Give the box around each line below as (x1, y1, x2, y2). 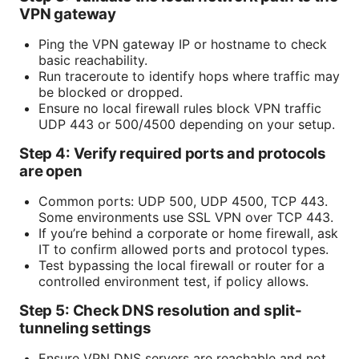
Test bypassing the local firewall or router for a (38, 257, 325, 274)
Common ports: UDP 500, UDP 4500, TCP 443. (38, 193, 328, 210)
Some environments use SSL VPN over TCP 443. (38, 209, 333, 226)
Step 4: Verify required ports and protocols (19, 144, 326, 163)
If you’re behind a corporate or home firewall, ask (38, 225, 338, 242)
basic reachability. (38, 52, 147, 69)
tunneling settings (19, 319, 151, 338)
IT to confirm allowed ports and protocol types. (38, 241, 329, 258)
